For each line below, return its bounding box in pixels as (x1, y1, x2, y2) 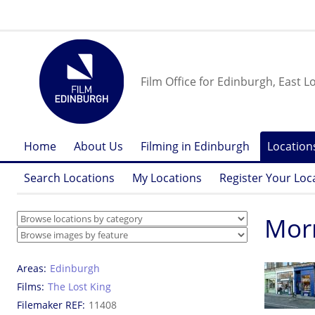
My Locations (132, 170, 202, 186)
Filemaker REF (17, 298, 82, 311)
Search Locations (24, 170, 115, 186)
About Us (74, 139, 123, 154)
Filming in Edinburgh (141, 139, 250, 154)
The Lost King (48, 280, 111, 293)
